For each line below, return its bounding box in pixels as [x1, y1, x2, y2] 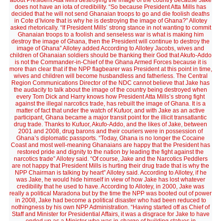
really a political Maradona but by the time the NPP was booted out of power [9, 190, 212, 197]
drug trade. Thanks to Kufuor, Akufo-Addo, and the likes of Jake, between [14, 121, 207, 128]
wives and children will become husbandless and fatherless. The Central [13, 73, 208, 79]
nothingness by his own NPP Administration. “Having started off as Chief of [11, 204, 210, 211]
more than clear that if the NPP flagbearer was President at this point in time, [9, 66, 212, 73]
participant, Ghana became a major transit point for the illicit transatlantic [14, 114, 207, 121]
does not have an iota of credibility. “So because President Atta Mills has [15, 3, 206, 10]
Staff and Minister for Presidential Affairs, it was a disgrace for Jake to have [11, 211, 210, 218]
